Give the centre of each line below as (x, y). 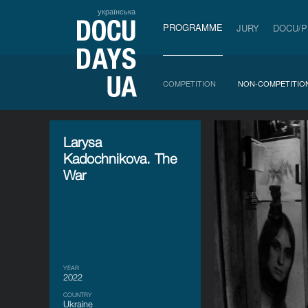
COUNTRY (78, 295)
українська (117, 11)
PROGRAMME (193, 27)
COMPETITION (189, 83)
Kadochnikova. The (120, 158)
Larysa (82, 142)
